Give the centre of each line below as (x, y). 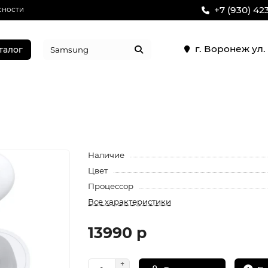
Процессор (111, 186)
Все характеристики (130, 202)
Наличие (106, 155)
